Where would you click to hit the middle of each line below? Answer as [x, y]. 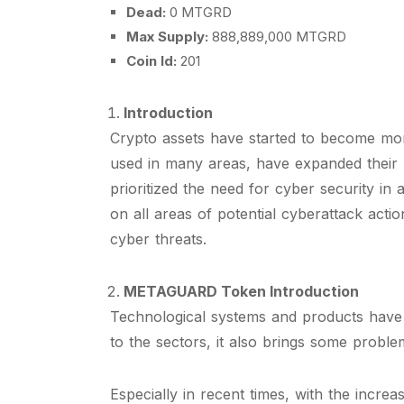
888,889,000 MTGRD [279, 37]
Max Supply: [169, 37]
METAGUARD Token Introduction [241, 291]
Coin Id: [153, 61]
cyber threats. [158, 239]
